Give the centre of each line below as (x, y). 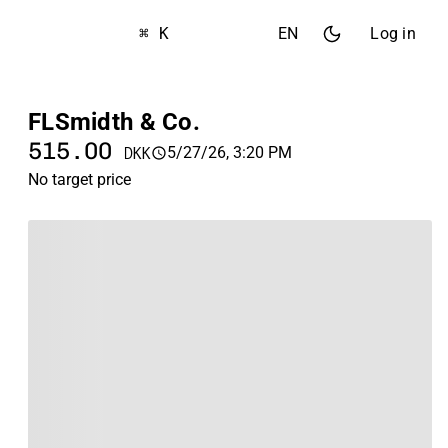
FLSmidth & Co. (114, 122)
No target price (79, 179)
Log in (393, 33)
